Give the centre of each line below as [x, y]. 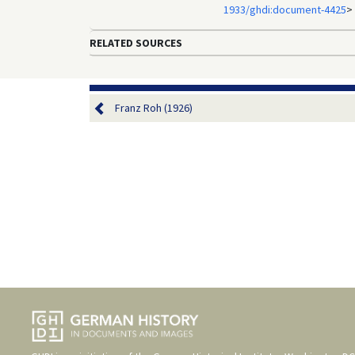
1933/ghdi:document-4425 [284, 9]
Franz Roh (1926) [153, 107]
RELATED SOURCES [136, 42]
